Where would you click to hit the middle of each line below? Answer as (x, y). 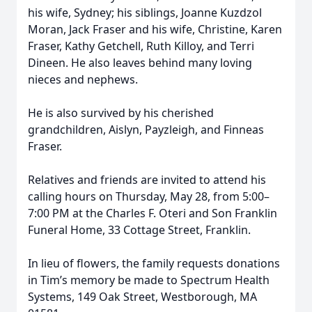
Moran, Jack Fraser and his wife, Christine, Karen (155, 29)
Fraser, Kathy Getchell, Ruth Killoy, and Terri (141, 46)
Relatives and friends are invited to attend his (147, 180)
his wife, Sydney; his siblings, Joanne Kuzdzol (145, 13)
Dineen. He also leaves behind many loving (140, 63)
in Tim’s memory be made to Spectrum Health (149, 280)
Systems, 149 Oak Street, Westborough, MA (142, 297)
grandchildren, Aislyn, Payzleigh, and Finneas (146, 130)
